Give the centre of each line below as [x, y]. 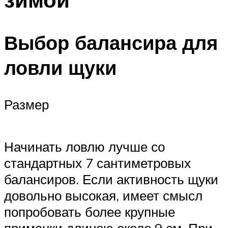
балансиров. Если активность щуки [111, 179]
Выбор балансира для [111, 43]
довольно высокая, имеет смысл [103, 196]
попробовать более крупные [90, 212]
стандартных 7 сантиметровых [97, 163]
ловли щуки [60, 68]
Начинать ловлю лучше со [84, 147]
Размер [26, 105]
